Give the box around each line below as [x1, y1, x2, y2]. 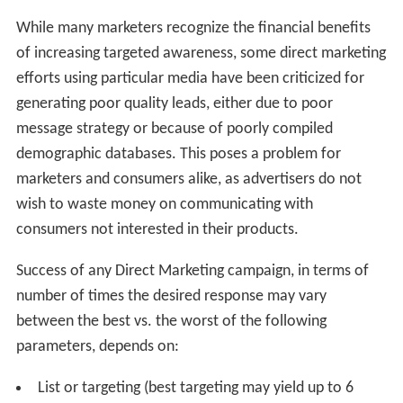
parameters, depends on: [15, 338, 179, 356]
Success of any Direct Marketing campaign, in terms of [15, 263, 369, 281]
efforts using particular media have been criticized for [15, 70, 364, 88]
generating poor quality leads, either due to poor [15, 95, 333, 113]
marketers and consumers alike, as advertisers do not [15, 171, 362, 189]
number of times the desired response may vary [15, 288, 327, 306]
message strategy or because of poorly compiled [15, 121, 333, 139]
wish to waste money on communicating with [15, 196, 313, 214]
